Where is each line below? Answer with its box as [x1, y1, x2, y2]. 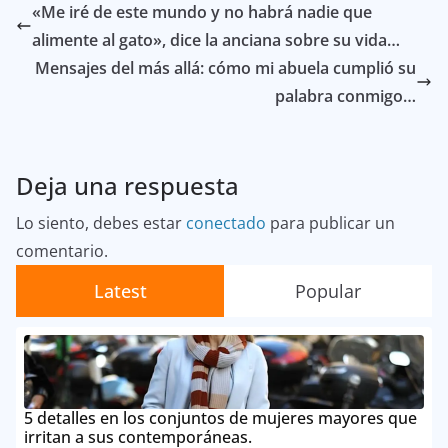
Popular [295, 279, 361, 304]
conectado [186, 212, 266, 235]
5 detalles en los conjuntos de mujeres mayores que [24, 407, 417, 430]
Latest [93, 279, 147, 304]
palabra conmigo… [275, 85, 416, 108]
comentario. [16, 240, 108, 263]
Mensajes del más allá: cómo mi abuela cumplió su [35, 57, 416, 80]
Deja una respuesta [16, 169, 239, 203]
